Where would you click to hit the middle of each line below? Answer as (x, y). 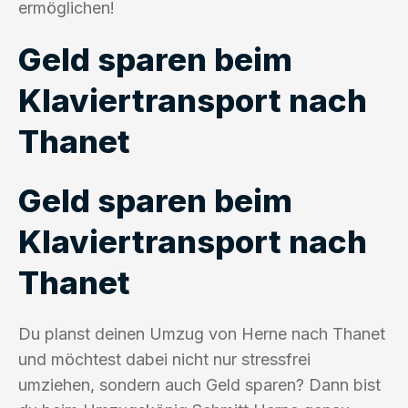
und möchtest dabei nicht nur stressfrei (164, 359)
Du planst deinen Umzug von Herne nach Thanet (202, 333)
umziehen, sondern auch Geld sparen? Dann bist (199, 384)
